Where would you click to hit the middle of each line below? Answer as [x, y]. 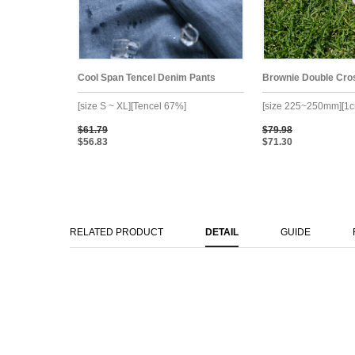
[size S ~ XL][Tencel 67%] [132, 106]
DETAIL [222, 232]
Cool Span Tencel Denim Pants [147, 77]
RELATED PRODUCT [116, 232]
